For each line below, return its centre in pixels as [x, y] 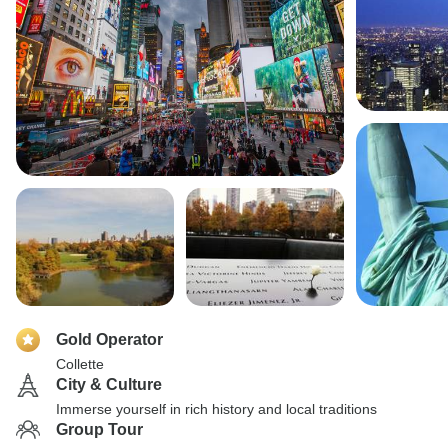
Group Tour [99, 429]
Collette [80, 364]
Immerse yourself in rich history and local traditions [216, 409]
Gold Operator [109, 339]
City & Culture [109, 384]
